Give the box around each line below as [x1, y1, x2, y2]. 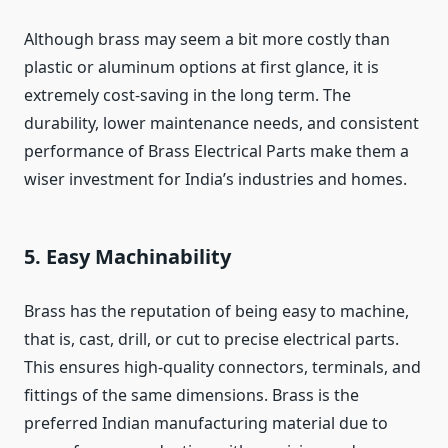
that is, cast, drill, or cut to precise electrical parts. [24, 328, 399, 351]
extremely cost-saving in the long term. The [24, 84, 351, 107]
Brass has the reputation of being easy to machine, [24, 300, 409, 323]
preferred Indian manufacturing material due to [24, 412, 388, 435]
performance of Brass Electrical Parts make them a [24, 140, 409, 163]
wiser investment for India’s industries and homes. [24, 168, 407, 191]
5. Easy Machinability [24, 243, 231, 271]
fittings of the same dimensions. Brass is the [24, 384, 359, 407]
